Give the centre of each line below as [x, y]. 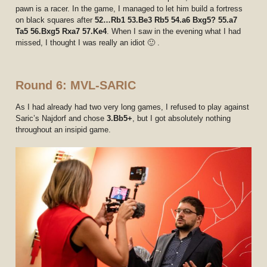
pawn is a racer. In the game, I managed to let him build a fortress [129, 8]
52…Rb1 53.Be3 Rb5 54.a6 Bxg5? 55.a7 [166, 20]
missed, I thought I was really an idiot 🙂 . [88, 42]
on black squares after [55, 20]
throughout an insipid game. [63, 129]
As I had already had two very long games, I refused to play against [133, 107]
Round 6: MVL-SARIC [76, 85]
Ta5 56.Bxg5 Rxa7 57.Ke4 [61, 31]
